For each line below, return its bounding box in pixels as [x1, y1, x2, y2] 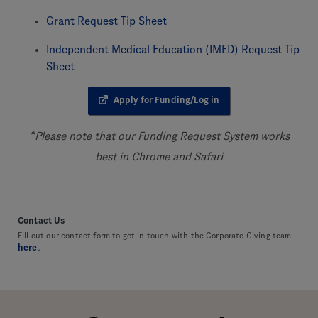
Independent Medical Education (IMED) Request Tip [46, 43, 300, 55]
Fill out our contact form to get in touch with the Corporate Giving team [18, 231, 292, 240]
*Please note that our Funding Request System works [28, 130, 290, 142]
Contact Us [18, 215, 65, 225]
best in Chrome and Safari [95, 150, 223, 163]
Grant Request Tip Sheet [46, 15, 167, 27]
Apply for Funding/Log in [113, 95, 220, 105]
